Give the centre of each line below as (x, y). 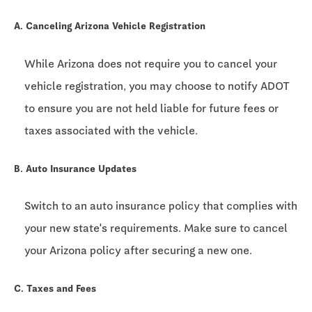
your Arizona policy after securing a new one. (138, 250)
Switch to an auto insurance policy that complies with (161, 205)
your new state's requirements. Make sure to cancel (156, 228)
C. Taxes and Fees (55, 289)
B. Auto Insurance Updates (75, 168)
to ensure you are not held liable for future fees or (151, 108)
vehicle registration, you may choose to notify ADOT (157, 86)
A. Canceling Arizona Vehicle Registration (110, 26)
